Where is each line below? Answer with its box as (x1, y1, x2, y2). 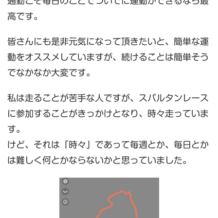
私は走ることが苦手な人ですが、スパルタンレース (7, 93, 209, 102)
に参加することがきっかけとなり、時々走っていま (7, 109, 209, 118)
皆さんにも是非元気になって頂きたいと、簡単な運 (7, 37, 209, 46)
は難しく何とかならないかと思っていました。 (7, 156, 191, 164)
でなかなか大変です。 (7, 68, 95, 77)
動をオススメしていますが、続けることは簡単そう (7, 53, 209, 61)
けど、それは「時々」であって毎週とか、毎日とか (7, 140, 209, 149)
